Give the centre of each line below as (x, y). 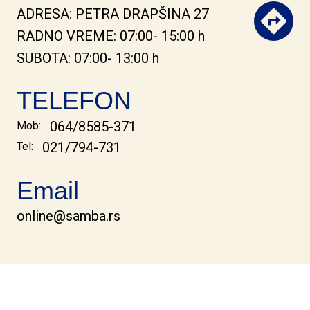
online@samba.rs (69, 216)
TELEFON (74, 101)
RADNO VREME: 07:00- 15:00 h (111, 36)
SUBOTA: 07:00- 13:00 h (88, 58)
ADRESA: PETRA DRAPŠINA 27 (113, 14)
